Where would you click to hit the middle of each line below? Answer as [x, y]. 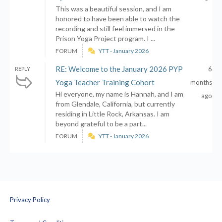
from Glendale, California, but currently [115, 104]
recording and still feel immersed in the [115, 28]
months [201, 82]
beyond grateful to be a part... [101, 124]
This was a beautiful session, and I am [113, 9]
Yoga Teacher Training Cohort [105, 82]
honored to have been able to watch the [118, 19]
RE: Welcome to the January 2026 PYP [119, 69]
